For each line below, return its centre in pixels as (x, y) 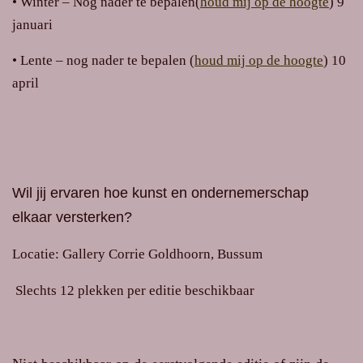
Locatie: (36, 254)
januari (32, 24)
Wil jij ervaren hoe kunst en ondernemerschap (160, 193)
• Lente (32, 61)
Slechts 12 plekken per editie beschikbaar (135, 290)
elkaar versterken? (72, 218)
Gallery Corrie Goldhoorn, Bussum (161, 254)
